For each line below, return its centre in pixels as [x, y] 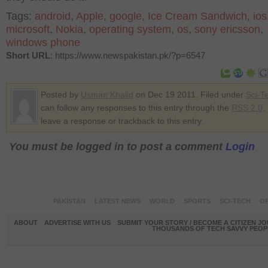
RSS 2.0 [247, 108]
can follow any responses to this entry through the [136, 108]
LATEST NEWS [117, 201]
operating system [130, 29]
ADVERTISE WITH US [77, 223]
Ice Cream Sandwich [197, 16]
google [126, 16]
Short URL [28, 55]
